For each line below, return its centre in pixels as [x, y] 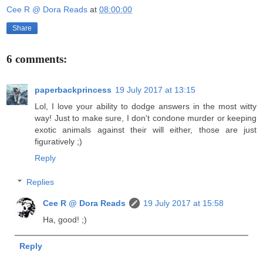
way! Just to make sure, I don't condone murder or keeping [146, 118]
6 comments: [37, 59]
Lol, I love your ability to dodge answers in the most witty [146, 106]
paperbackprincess [73, 90]
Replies [41, 182]
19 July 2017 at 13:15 [155, 90]
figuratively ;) [58, 141]
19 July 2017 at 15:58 [184, 203]
